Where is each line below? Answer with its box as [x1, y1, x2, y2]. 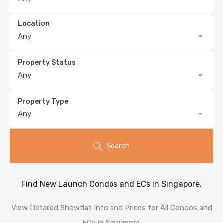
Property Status [18, 58, 76, 67]
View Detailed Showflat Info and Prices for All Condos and [11, 203, 212, 212]
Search [107, 141, 130, 150]
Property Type [18, 97, 68, 106]
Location [18, 19, 50, 28]
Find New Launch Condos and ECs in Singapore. [21, 179, 202, 189]
